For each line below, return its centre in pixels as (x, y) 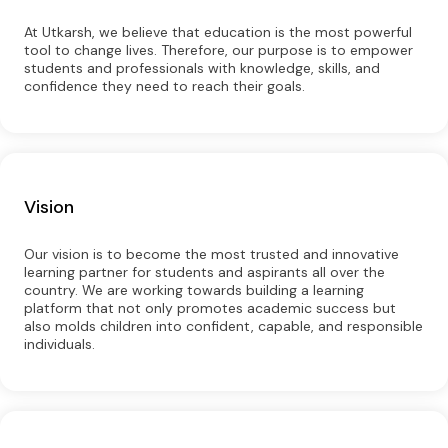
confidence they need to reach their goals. (164, 86)
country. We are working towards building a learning (194, 290)
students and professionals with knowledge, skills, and (202, 68)
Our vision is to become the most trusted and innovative (211, 254)
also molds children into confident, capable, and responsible (223, 326)
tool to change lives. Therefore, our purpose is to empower (218, 50)
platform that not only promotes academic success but (210, 308)
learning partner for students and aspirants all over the (204, 272)
